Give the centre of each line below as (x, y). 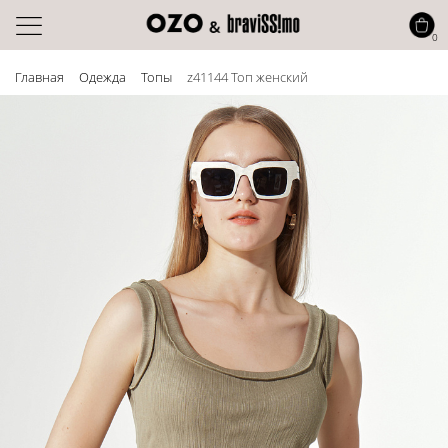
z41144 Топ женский (247, 77)
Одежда (102, 77)
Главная (39, 77)
